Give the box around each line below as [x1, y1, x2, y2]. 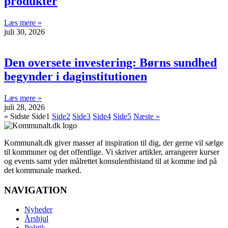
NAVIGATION [4, 184, 67, 195]
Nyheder [24, 205, 52, 214]
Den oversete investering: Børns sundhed [4, 56, 217, 70]
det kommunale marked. [4, 165, 81, 175]
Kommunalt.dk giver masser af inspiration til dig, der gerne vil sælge [4, 138, 223, 147]
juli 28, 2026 [4, 102, 45, 111]
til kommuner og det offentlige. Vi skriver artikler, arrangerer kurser [4, 147, 219, 156]
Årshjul [24, 214, 48, 223]
